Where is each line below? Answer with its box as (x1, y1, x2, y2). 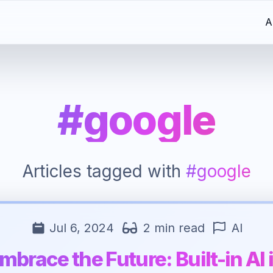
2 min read (139, 221, 208, 235)
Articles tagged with (22, 161, 186, 182)
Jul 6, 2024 (45, 221, 114, 235)
